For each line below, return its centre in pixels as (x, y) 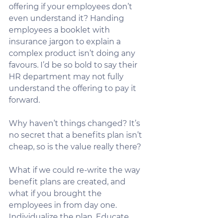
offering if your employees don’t (72, 7)
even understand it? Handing (67, 18)
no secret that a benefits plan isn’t (76, 135)
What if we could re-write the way (75, 170)
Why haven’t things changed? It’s (75, 123)
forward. (24, 100)
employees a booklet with (60, 30)
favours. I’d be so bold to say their (74, 65)
